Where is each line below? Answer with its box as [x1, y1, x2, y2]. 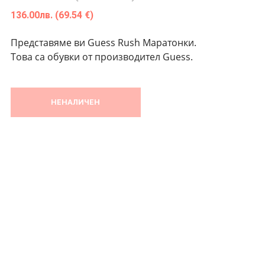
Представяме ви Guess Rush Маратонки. [10, 36, 196, 50]
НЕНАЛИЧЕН [51, 98, 101, 107]
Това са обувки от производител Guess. [10, 50, 193, 64]
